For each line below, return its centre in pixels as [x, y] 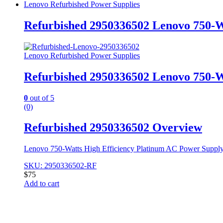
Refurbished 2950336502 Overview [113, 128]
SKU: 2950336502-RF [60, 166]
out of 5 [41, 98]
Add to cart [42, 184]
